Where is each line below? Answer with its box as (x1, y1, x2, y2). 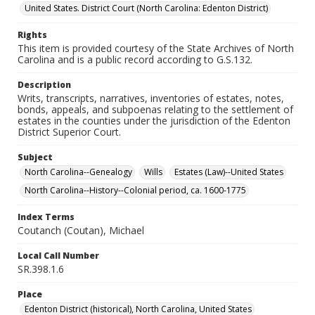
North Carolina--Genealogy (25, 166, 132, 178)
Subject (18, 151, 53, 163)
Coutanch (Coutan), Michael (18, 224, 144, 237)
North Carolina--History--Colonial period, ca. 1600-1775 (25, 184, 246, 196)
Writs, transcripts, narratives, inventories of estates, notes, (18, 91, 284, 105)
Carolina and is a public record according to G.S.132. (18, 53, 252, 66)
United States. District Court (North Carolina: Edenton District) (25, 2, 268, 14)
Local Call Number (18, 250, 99, 262)
